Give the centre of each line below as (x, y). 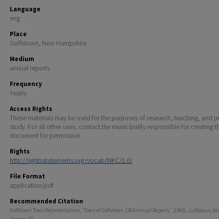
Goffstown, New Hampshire (48, 43)
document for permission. (46, 136)
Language (25, 9)
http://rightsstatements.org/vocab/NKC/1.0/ (71, 161)
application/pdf (32, 186)
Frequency (26, 84)
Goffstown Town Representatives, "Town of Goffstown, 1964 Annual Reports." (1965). (99, 210)
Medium (22, 59)
